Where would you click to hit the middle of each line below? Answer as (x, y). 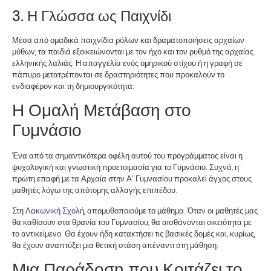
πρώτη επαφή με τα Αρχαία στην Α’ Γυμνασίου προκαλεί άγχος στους (132, 179)
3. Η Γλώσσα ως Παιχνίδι (92, 16)
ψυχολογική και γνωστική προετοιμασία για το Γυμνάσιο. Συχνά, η (126, 168)
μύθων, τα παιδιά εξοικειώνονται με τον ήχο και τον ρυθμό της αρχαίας (133, 51)
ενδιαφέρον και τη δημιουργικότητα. (73, 86)
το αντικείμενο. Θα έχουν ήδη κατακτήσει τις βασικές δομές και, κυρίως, (134, 233)
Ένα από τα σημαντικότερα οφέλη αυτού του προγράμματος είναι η (127, 156)
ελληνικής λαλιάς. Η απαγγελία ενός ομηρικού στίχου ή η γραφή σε (127, 63)
